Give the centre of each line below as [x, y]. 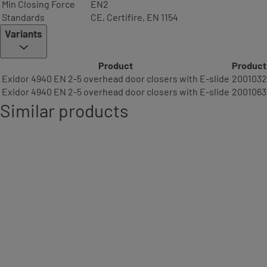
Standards [23, 17]
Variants [24, 33]
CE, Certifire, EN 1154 [134, 17]
